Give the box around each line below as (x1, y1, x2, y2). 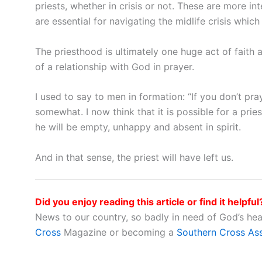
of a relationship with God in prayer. (35, 60, 194, 73)
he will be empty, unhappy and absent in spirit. (35, 121, 241, 133)
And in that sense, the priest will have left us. (35, 151, 233, 163)
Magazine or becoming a (61, 226, 177, 239)
